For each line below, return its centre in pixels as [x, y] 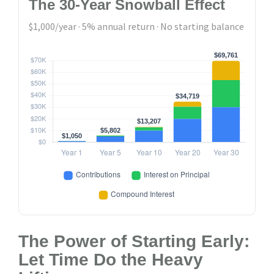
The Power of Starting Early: [134, 241]
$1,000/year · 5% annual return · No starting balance [136, 26]
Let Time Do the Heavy [111, 259]
